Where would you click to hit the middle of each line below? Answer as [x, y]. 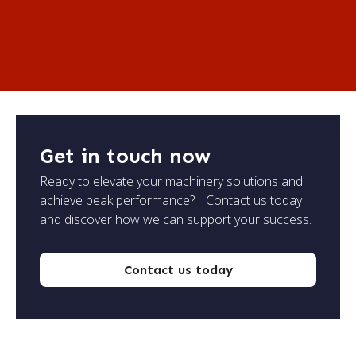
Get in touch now [125, 156]
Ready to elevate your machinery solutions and [171, 181]
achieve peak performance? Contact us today [171, 200]
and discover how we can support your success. [176, 219]
